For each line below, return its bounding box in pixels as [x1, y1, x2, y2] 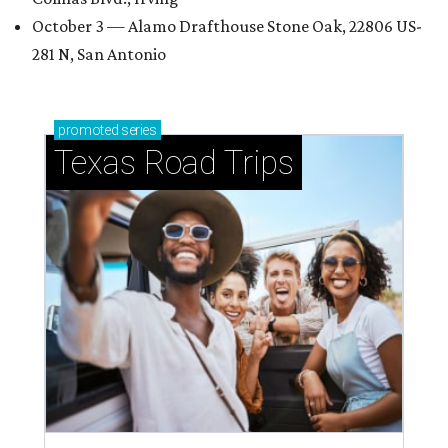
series [118, 122, 157, 138]
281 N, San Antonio [32, 44, 166, 64]
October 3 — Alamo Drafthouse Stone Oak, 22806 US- [32, 16, 422, 36]
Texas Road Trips [54, 143, 294, 182]
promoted [58, 122, 119, 138]
